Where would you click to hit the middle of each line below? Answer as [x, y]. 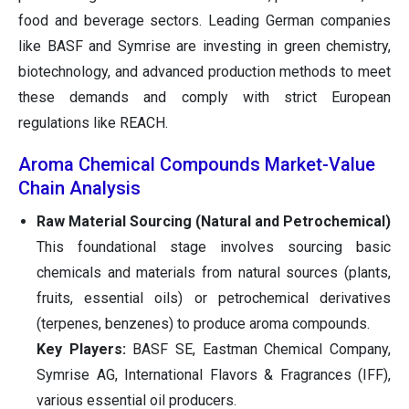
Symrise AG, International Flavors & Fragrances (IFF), [214, 375]
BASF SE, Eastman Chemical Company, [258, 350]
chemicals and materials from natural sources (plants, [214, 273]
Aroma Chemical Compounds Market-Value [197, 165]
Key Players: [81, 350]
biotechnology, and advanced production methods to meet [204, 72]
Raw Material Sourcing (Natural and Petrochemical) [214, 222]
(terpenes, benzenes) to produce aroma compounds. [203, 324]
